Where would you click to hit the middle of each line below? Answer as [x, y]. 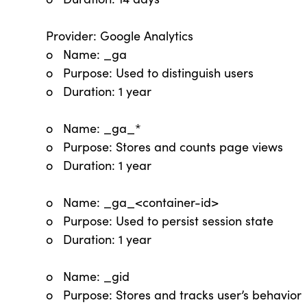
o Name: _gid [88, 276]
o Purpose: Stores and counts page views [165, 147]
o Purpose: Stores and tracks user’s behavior [174, 295]
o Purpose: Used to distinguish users [150, 73]
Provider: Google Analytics [120, 36]
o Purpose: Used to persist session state [160, 221]
